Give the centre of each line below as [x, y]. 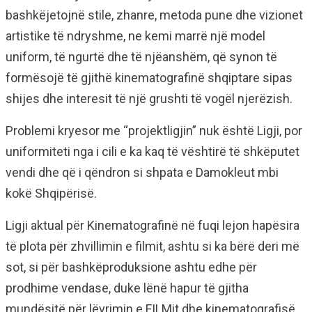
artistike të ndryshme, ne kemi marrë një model [135, 36]
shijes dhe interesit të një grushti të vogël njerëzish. [149, 99]
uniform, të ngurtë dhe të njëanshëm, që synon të [141, 57]
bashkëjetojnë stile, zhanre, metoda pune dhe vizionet [154, 15]
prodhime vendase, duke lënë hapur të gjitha [127, 288]
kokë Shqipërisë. [51, 194]
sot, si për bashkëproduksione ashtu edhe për [131, 267]
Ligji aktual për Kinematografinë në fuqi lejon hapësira [153, 226]
